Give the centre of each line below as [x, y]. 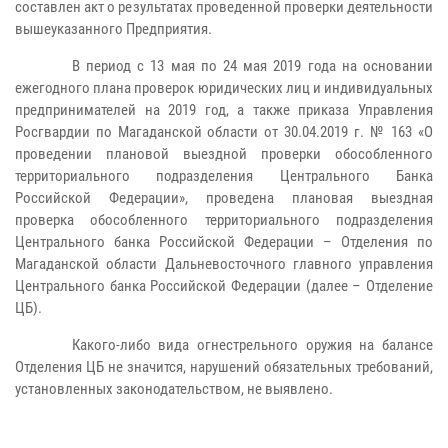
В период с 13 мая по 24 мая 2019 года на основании [252, 66]
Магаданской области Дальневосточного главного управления [224, 264]
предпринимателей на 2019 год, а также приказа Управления [224, 110]
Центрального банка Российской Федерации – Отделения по [224, 242]
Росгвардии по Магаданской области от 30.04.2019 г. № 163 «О [224, 132]
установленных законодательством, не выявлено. [174, 389]
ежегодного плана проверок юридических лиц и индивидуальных [224, 88]
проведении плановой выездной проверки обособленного [224, 154]
